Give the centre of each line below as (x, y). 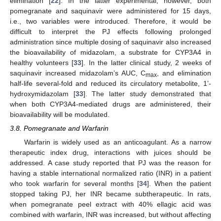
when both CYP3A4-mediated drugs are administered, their (110, 104)
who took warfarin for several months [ (74, 183)
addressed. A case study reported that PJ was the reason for (110, 163)
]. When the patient (179, 183)
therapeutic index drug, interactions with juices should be (110, 152)
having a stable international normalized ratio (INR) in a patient (110, 173)
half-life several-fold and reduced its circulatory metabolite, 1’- (110, 83)
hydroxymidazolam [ (43, 93)
